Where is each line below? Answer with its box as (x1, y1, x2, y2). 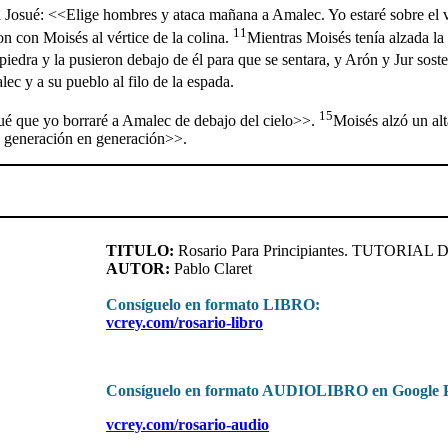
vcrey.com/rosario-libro (106, 314, 264, 332)
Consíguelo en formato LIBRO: (106, 296, 321, 314)
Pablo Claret (170, 260, 253, 278)
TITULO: (106, 242, 175, 260)
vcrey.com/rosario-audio (106, 416, 270, 434)
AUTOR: (106, 260, 171, 278)
